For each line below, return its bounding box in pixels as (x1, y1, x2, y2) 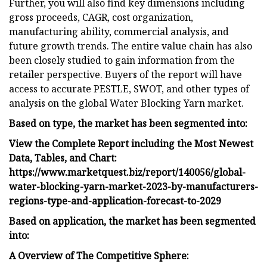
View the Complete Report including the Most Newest (9, 136, 253, 150)
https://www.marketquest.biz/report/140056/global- (9, 165, 246, 179)
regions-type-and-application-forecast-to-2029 (9, 194, 221, 207)
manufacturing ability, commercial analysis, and (9, 24, 229, 38)
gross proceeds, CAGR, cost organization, (9, 10, 193, 24)
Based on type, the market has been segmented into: (9, 116, 247, 130)
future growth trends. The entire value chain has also (9, 39, 252, 52)
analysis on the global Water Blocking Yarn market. (9, 96, 244, 110)
